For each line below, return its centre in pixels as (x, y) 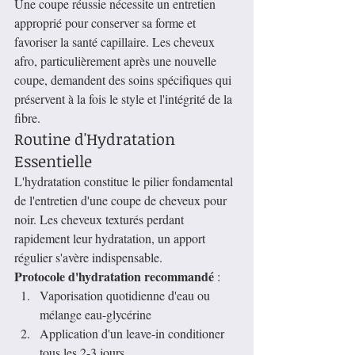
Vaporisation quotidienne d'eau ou (126, 296)
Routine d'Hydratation (97, 139)
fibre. (27, 118)
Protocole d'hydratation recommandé (114, 277)
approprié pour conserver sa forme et (107, 23)
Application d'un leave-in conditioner (134, 334)
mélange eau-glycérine (95, 315)
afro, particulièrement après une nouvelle (117, 61)
